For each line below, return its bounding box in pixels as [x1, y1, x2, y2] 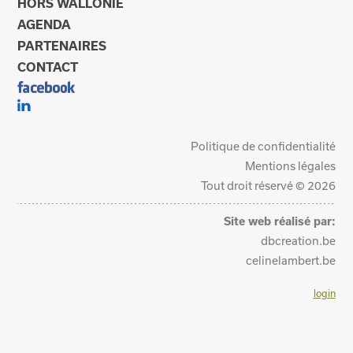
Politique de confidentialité [190, 139, 336, 153]
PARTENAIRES [17, 38, 107, 53]
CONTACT [17, 59, 79, 74]
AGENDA [17, 17, 72, 32]
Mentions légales [244, 158, 336, 173]
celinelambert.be [245, 253, 336, 267]
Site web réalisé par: [223, 214, 336, 228]
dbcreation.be [260, 233, 336, 247]
